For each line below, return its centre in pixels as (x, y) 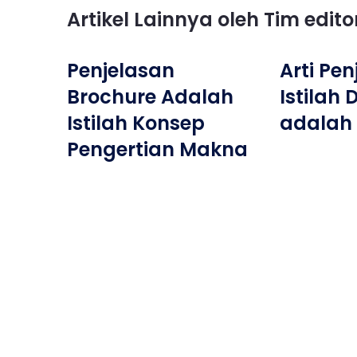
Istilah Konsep (136, 123)
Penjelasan (121, 71)
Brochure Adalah (150, 97)
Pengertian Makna (157, 149)
